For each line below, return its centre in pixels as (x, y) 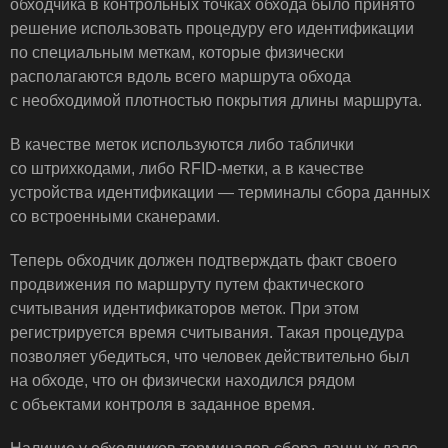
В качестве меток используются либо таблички (182, 144)
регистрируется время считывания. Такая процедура (207, 332)
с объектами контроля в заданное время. (162, 404)
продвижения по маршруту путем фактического (187, 284)
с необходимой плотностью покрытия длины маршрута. (216, 100)
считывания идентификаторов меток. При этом (184, 308)
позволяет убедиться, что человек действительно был (209, 356)
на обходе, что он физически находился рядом (182, 380)
